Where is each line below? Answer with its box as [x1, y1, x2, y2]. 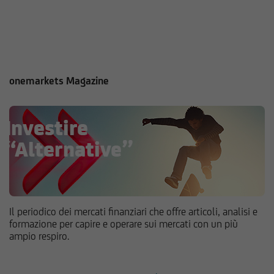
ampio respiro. [9, 230, 69, 243]
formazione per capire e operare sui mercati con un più [9, 218, 238, 231]
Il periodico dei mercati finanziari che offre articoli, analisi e [9, 206, 257, 218]
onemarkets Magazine [9, 75, 109, 87]
